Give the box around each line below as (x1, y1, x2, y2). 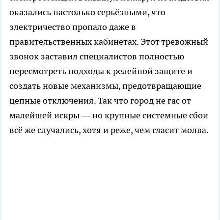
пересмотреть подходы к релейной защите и (9, 65, 192, 77)
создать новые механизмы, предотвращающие (9, 80, 201, 91)
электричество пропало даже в (9, 21, 136, 32)
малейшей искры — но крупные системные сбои (9, 109, 208, 121)
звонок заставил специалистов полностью (9, 50, 184, 62)
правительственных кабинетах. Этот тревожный (9, 35, 208, 47)
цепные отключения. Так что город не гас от (9, 94, 191, 106)
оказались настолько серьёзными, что (9, 6, 165, 18)
